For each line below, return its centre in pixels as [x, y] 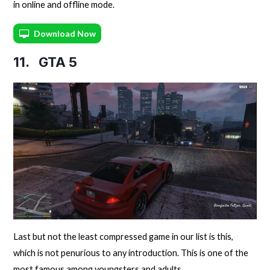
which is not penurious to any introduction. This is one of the [131, 253]
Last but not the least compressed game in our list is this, [124, 236]
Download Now [65, 33]
